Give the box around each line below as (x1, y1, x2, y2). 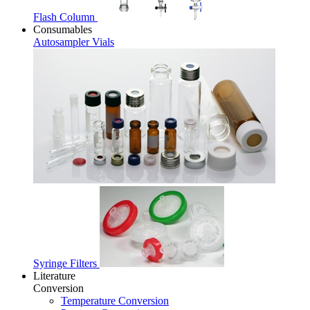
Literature (33, 270, 75, 282)
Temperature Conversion (61, 295, 169, 307)
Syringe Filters (33, 257, 100, 269)
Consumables (33, 24, 92, 35)
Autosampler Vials (33, 36, 114, 48)
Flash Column (33, 11, 98, 23)
